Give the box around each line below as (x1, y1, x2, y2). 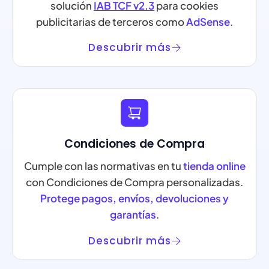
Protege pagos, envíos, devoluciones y (40, 192, 229, 205)
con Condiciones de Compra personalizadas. (26, 175, 243, 189)
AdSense (186, 14, 230, 28)
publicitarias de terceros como (36, 14, 186, 28)
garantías (110, 208, 156, 222)
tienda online (183, 159, 246, 173)
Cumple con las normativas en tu (23, 159, 183, 173)
